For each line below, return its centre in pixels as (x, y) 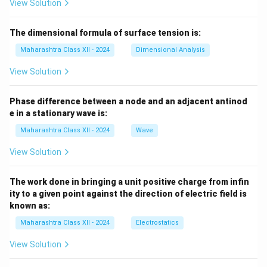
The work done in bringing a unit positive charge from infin (129, 182)
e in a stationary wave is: (58, 113)
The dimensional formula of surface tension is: (105, 33)
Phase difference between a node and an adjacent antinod (128, 101)
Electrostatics (157, 223)
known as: (30, 206)
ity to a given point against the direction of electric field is (128, 194)
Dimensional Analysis (170, 50)
